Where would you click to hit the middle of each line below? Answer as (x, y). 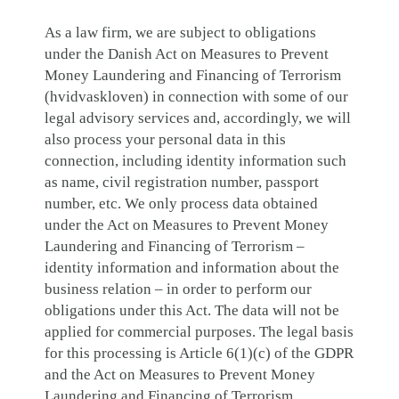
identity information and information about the (192, 268)
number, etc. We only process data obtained (181, 204)
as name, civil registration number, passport (182, 182)
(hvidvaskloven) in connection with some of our (196, 97)
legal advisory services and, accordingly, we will (198, 118)
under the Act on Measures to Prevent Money (187, 225)
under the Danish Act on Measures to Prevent (187, 54)
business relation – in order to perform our (178, 289)
